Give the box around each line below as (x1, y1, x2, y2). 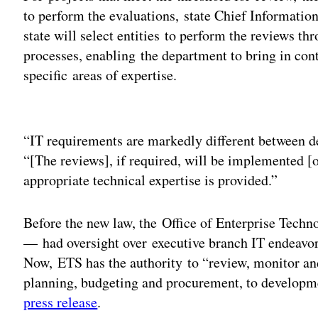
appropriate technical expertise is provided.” (23, 170, 278, 190)
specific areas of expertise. (23, 65, 177, 84)
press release (23, 292, 98, 312)
